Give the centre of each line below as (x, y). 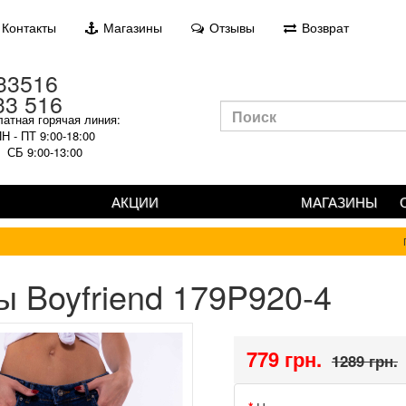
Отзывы (230, 27)
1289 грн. (364, 361)
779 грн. (284, 359)
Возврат (324, 27)
